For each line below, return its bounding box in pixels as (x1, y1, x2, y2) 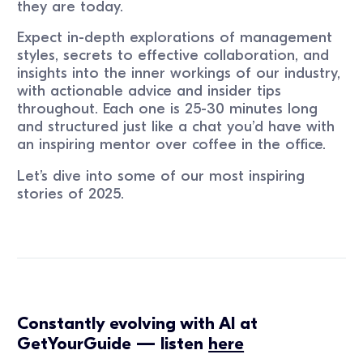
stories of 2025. (17, 185, 125, 203)
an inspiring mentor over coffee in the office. (17, 135, 327, 154)
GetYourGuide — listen (17, 333, 209, 353)
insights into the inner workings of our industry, (17, 64, 341, 83)
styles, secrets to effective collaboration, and (17, 46, 330, 65)
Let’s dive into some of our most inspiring (17, 167, 305, 186)
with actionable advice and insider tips (17, 82, 282, 100)
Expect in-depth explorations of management (17, 28, 333, 47)
